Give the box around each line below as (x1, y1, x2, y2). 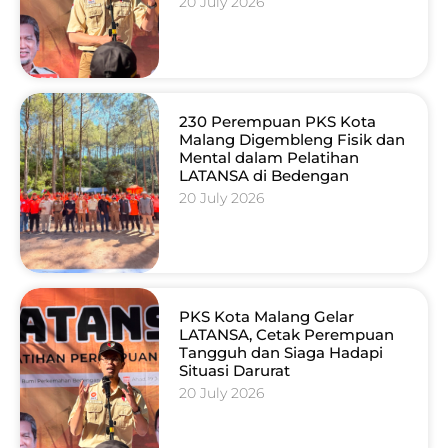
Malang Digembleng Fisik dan (178, 129, 405, 149)
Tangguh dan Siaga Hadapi (178, 343, 383, 363)
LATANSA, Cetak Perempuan (178, 325, 394, 345)
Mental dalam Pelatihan (178, 147, 359, 167)
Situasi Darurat (178, 361, 290, 381)
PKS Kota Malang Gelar (178, 307, 354, 327)
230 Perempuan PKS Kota (178, 111, 376, 131)
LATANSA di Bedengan (178, 165, 349, 185)
